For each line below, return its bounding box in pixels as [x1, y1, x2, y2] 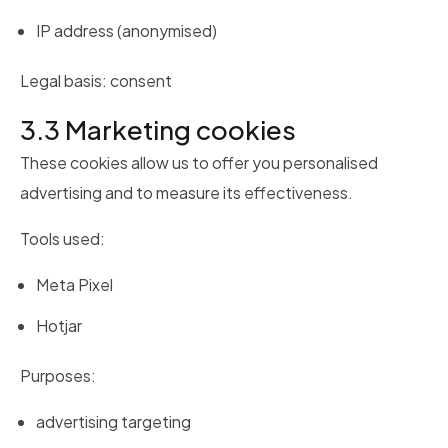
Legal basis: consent [20, 69, 172, 91]
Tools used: [20, 227, 105, 249]
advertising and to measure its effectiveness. [20, 181, 353, 203]
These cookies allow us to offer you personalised [20, 151, 378, 173]
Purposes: [20, 364, 96, 386]
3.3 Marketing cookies [20, 112, 296, 146]
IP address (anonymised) [36, 19, 217, 41]
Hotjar [36, 314, 82, 336]
